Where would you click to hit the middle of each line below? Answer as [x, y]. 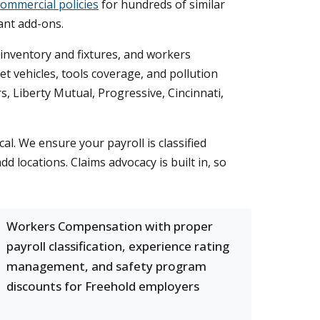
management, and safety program [106, 266]
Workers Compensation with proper [110, 226]
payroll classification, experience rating [118, 246]
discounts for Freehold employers [103, 286]
